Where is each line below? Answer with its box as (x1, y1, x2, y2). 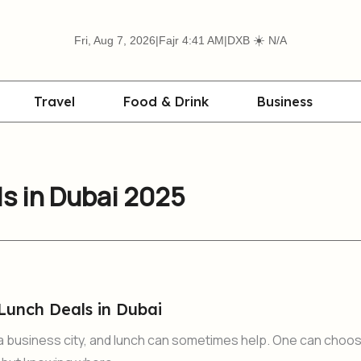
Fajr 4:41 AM (159, 33, 224, 47)
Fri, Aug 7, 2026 (74, 33, 156, 47)
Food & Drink (123, 93, 209, 110)
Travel (34, 93, 75, 110)
